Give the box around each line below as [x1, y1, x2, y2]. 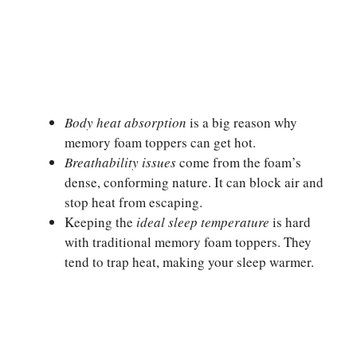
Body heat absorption [65, 112, 186, 131]
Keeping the [65, 212, 136, 231]
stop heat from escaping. [65, 192, 202, 211]
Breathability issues [65, 152, 176, 171]
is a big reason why [186, 112, 297, 131]
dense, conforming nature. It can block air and [65, 172, 324, 191]
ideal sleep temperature [136, 212, 269, 231]
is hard [269, 212, 311, 231]
